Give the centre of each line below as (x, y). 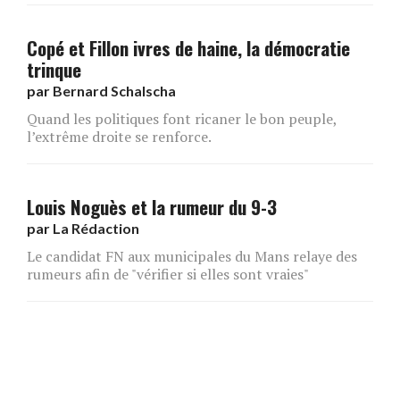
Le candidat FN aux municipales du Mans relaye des (192, 256)
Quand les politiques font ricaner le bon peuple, (182, 118)
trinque (54, 69)
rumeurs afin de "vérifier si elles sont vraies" (168, 274)
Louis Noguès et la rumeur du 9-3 (152, 206)
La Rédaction (96, 228)
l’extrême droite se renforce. (119, 136)
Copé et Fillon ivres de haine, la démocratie (188, 47)
